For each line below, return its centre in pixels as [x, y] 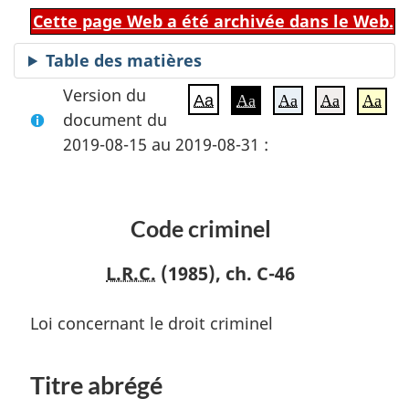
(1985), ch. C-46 [225, 274]
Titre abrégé [96, 385]
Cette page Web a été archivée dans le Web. [213, 21]
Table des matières [124, 60]
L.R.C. [131, 274]
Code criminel [200, 228]
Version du [105, 94]
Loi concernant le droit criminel [152, 323]
